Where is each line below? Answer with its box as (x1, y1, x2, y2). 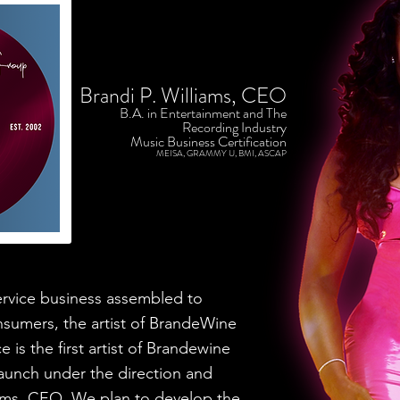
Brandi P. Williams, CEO (79, 80, 287, 111)
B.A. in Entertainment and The (120, 103, 287, 123)
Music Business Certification (130, 131, 287, 152)
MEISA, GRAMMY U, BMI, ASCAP (156, 146, 287, 160)
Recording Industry (182, 117, 287, 137)
